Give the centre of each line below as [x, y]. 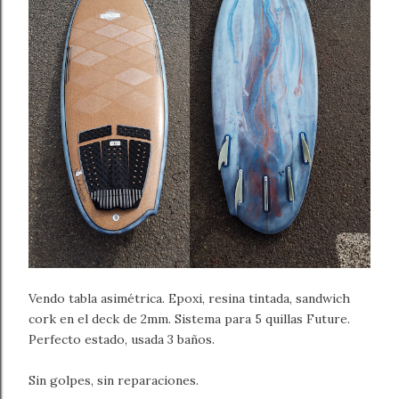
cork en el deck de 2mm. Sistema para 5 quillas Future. [189, 319]
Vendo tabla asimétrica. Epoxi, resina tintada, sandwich [189, 299]
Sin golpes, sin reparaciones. [114, 381]
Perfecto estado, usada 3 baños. [122, 340]
